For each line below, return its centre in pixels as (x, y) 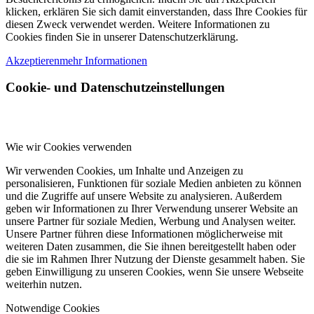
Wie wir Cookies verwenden (69, 147)
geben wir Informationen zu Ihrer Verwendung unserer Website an (152, 209)
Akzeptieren (33, 60)
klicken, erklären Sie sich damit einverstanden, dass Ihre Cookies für (156, 11)
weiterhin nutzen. (44, 284)
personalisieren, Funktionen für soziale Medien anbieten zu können (153, 183)
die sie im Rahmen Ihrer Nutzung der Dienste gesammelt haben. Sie (155, 259)
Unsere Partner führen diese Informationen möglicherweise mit (144, 234)
